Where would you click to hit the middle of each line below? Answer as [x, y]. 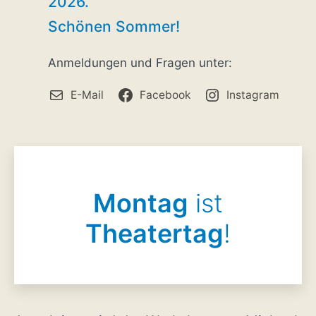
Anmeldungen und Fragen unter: [140, 62]
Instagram [253, 95]
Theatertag [154, 233]
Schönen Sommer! [114, 26]
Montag [141, 203]
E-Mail [87, 95]
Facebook [165, 95]
